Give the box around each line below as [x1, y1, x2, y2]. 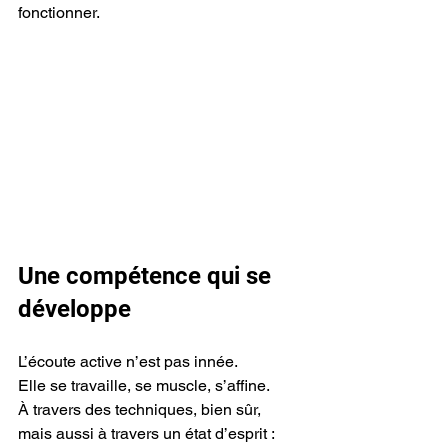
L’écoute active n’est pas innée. [18, 352, 238, 372]
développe [18, 295, 131, 324]
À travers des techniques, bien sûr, [18, 400, 265, 420]
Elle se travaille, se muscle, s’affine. [18, 376, 270, 396]
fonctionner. [18, 2, 100, 22]
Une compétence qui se [18, 262, 277, 291]
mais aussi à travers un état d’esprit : [18, 424, 275, 444]
